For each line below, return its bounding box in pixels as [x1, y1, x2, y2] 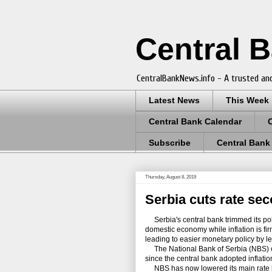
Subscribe [149, 137, 191, 148]
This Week [226, 95, 269, 106]
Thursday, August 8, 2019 [145, 174, 196, 180]
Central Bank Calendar [149, 117, 242, 127]
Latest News [149, 95, 200, 106]
